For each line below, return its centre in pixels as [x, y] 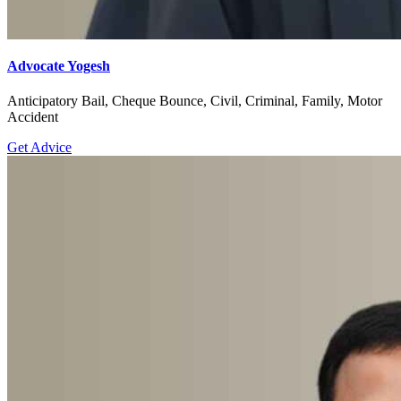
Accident [33, 117]
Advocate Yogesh [59, 65]
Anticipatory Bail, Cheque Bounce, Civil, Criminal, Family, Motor [195, 101]
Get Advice [39, 148]
